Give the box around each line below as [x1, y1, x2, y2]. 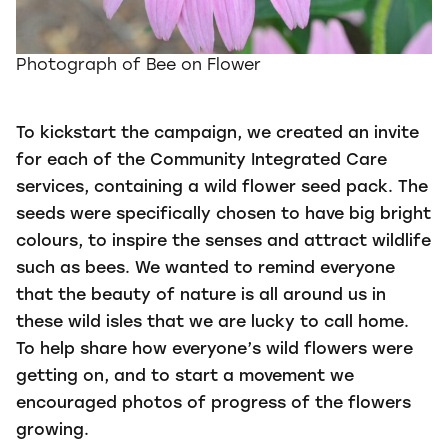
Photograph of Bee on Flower [16, 58, 261, 74]
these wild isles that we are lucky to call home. [16, 315, 409, 331]
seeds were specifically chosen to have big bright [16, 207, 431, 223]
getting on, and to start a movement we [16, 369, 354, 385]
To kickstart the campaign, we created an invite [16, 126, 419, 142]
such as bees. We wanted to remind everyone [16, 261, 395, 277]
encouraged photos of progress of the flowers [16, 396, 411, 412]
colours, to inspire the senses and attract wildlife [16, 234, 431, 250]
